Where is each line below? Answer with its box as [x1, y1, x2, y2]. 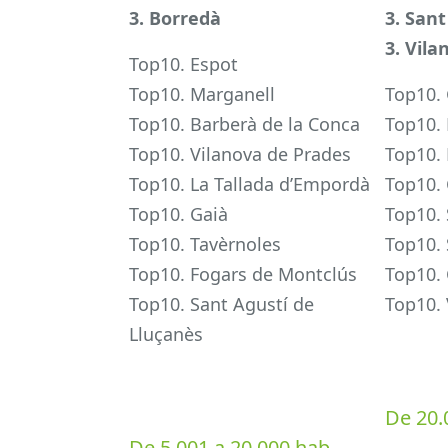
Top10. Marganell [129, 82, 275, 107]
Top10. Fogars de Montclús [129, 262, 357, 287]
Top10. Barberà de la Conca [129, 112, 360, 137]
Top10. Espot [129, 52, 238, 77]
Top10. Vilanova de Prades [129, 142, 351, 167]
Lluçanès [129, 322, 203, 347]
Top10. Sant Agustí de [129, 292, 314, 317]
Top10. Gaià [129, 202, 228, 227]
